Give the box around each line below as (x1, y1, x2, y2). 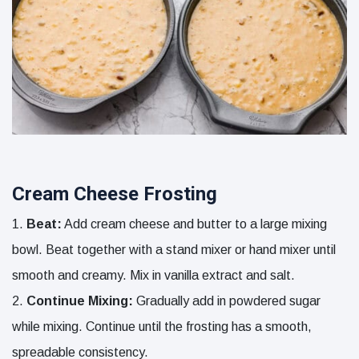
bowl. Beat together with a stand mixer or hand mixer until (12, 242, 336, 256)
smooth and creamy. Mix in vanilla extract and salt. (12, 268, 295, 282)
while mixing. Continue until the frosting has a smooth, (12, 319, 312, 333)
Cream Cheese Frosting (12, 182, 217, 205)
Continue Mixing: (26, 293, 133, 308)
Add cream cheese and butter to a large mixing (62, 216, 327, 231)
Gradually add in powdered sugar (133, 293, 321, 308)
